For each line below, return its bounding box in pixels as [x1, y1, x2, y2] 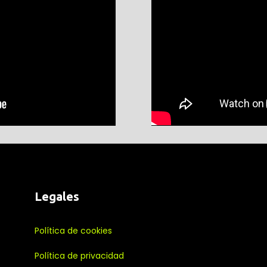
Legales [34, 189, 79, 203]
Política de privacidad [34, 249, 124, 262]
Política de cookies [34, 224, 112, 237]
